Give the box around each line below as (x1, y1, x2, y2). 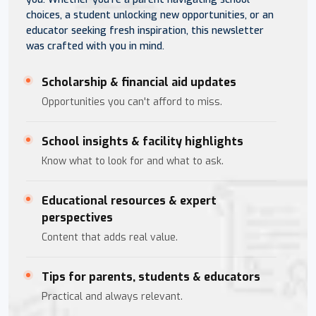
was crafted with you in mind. (26, 39, 164, 53)
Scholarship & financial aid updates (42, 74, 236, 90)
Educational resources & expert (42, 193, 217, 208)
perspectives (42, 209, 113, 225)
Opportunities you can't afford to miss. (42, 95, 222, 109)
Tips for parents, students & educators (42, 269, 260, 284)
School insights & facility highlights (42, 133, 243, 149)
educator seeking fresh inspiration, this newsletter (26, 23, 264, 37)
